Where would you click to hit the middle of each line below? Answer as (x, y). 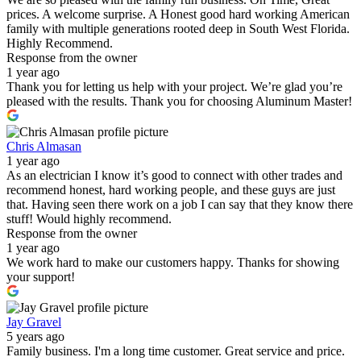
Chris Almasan (44, 146)
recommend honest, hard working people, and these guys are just (171, 189)
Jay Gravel (34, 322)
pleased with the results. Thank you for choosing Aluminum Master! (179, 101)
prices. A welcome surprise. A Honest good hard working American (178, 14)
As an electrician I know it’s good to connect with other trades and (174, 175)
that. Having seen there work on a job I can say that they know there (180, 204)
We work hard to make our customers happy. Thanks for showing (173, 262)
